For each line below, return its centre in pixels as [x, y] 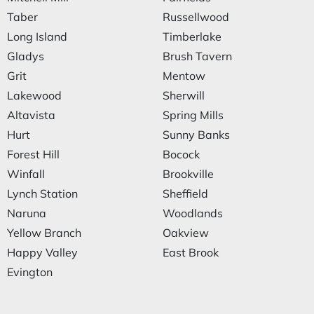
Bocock [181, 154]
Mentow [184, 76]
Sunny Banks [196, 135]
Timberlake [192, 36]
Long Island [37, 36]
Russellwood [196, 17]
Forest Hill [33, 154]
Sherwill [184, 95]
